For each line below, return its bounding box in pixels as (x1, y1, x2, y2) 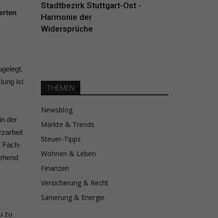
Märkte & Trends (40, 120, 94, 129)
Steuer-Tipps (40, 134, 81, 144)
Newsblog (40, 105, 73, 114)
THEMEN (46, 84, 74, 92)
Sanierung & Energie (40, 193, 105, 202)
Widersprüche (40, 24, 93, 34)
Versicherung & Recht (40, 178, 109, 187)
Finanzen (40, 163, 69, 173)
